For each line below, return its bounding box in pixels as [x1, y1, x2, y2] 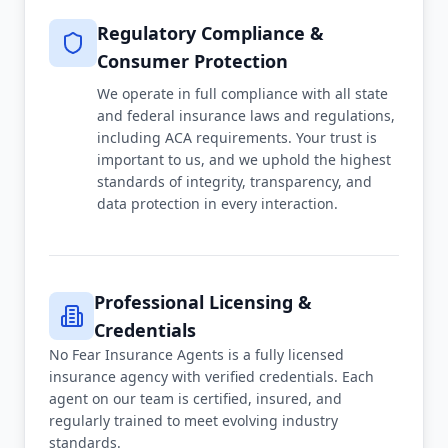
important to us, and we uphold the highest [97, 150, 391, 169]
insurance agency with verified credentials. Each [49, 367, 374, 386]
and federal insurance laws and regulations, [97, 106, 395, 125]
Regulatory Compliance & [97, 21, 324, 45]
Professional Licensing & [94, 290, 313, 314]
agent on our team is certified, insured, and [49, 389, 342, 408]
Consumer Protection [97, 49, 288, 73]
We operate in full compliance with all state [97, 84, 388, 103]
